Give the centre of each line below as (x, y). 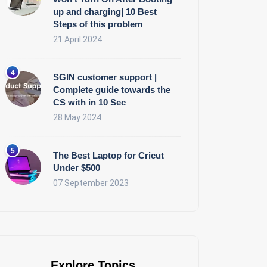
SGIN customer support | (105, 77)
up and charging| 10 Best (105, 12)
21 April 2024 (77, 40)
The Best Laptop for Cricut (108, 156)
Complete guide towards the (112, 90)
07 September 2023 (91, 183)
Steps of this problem (98, 24)
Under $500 (77, 168)
